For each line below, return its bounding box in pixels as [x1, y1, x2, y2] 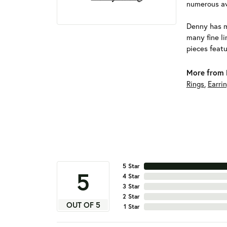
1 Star [124, 203, 140, 211]
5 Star [123, 162, 140, 170]
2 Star [123, 193, 140, 201]
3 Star [123, 182, 140, 191]
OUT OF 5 [66, 200, 100, 210]
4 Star [123, 172, 140, 180]
